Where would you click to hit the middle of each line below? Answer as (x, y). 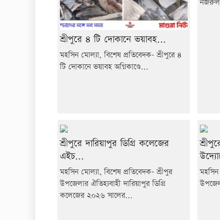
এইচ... (72, 156)
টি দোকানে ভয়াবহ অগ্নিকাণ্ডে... (104, 67)
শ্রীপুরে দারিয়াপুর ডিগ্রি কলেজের (114, 143)
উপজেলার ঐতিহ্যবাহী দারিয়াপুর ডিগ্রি (113, 184)
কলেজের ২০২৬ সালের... (96, 195)
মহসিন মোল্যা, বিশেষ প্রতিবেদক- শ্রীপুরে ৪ (121, 55)
